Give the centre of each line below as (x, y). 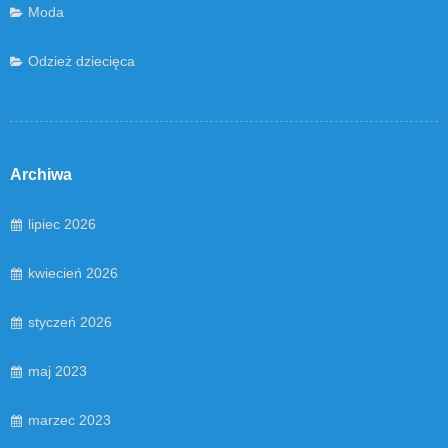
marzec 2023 (69, 419)
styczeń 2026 (70, 321)
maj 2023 (57, 370)
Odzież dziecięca (81, 60)
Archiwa (41, 174)
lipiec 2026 (62, 223)
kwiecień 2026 (73, 272)
